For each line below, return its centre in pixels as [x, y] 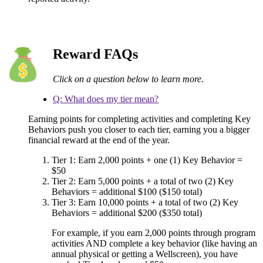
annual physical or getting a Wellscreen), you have [145, 254]
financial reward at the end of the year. [99, 140]
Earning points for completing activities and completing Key [139, 119]
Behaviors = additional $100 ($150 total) [127, 192]
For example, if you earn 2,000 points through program [154, 233]
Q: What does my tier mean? [106, 99]
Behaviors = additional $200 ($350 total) [127, 213]
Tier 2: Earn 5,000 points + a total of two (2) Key [143, 181]
